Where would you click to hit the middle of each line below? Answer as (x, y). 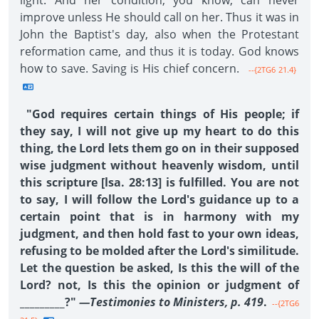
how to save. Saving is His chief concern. (131, 68)
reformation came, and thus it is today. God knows (159, 51)
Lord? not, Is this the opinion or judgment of (159, 285)
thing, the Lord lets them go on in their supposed (159, 148)
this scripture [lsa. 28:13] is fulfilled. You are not (159, 182)
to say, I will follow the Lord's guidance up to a (159, 199)
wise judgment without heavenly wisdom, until (159, 165)
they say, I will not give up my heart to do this (159, 131)
